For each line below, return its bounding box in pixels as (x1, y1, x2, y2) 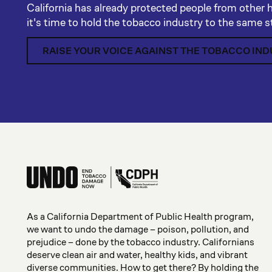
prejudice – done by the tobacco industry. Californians (27, 236, 254, 248)
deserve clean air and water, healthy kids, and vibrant (27, 248, 248, 261)
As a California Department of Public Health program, (27, 210, 254, 223)
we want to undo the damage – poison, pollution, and (27, 223, 249, 236)
